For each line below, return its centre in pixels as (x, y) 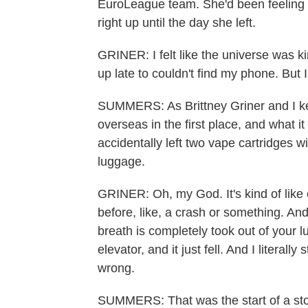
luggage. (121, 162)
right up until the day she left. (177, 23)
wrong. (116, 268)
